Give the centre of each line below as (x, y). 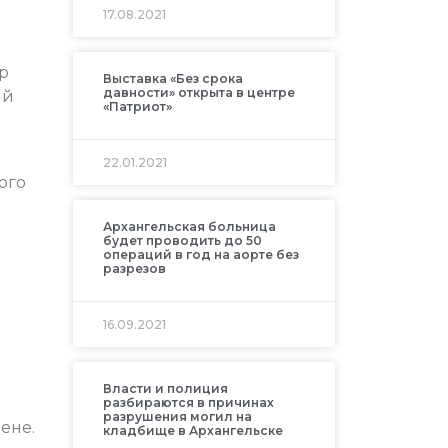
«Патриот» (137, 107)
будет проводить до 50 (182, 241)
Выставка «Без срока (172, 79)
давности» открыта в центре (198, 93)
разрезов (134, 269)
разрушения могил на (177, 417)
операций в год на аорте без (200, 255)
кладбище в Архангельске (192, 431)
